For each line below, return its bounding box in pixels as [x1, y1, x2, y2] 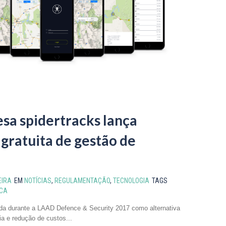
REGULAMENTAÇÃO [54, 177, 110, 185]
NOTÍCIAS [24, 177, 51, 185]
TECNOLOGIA [113, 177, 149, 185]
